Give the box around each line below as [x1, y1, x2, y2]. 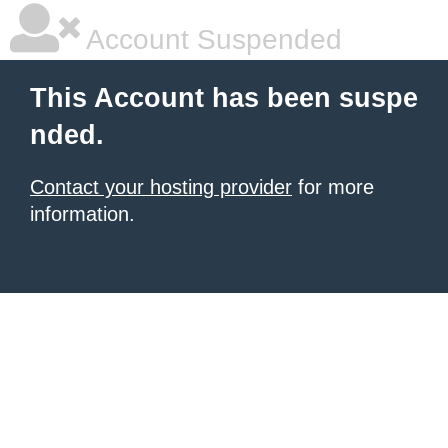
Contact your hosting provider [30, 176, 292, 198]
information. [30, 203, 135, 225]
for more [292, 176, 374, 198]
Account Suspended [80, 24, 342, 55]
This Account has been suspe [30, 83, 418, 113]
